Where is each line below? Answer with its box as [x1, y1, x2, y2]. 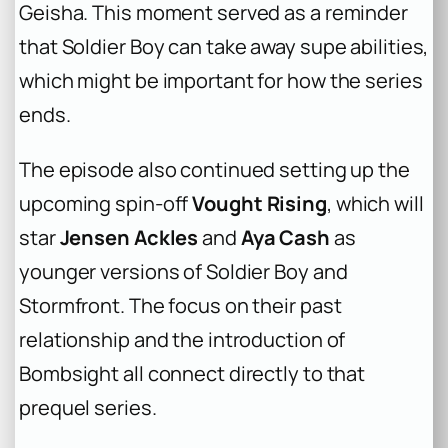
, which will [326, 189, 424, 217]
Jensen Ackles [59, 223, 199, 251]
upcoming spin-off [19, 189, 193, 217]
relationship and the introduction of [19, 325, 346, 353]
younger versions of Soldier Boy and [19, 257, 348, 285]
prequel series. [19, 393, 157, 421]
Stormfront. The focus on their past [19, 291, 342, 319]
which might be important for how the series [19, 67, 423, 95]
